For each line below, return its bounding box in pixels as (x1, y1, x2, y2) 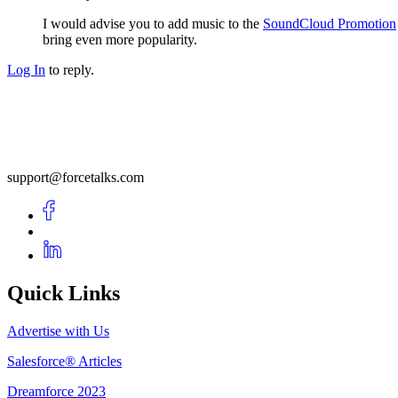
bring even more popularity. (43, 32, 197, 48)
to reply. (45, 62, 94, 78)
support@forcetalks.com (7, 170, 144, 186)
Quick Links (7, 282, 120, 306)
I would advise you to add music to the (43, 16, 263, 32)
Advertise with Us (7, 322, 109, 338)
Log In (7, 62, 45, 78)
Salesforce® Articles (7, 353, 122, 369)
